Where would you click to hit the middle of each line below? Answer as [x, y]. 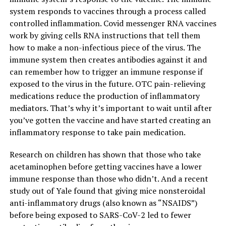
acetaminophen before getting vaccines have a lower [105, 167]
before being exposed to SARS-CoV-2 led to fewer [100, 215]
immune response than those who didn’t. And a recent [109, 179]
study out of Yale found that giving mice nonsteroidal [107, 191]
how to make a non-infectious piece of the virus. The [105, 48]
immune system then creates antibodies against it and [108, 60]
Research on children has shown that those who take [105, 155]
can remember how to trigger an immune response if [106, 72]
